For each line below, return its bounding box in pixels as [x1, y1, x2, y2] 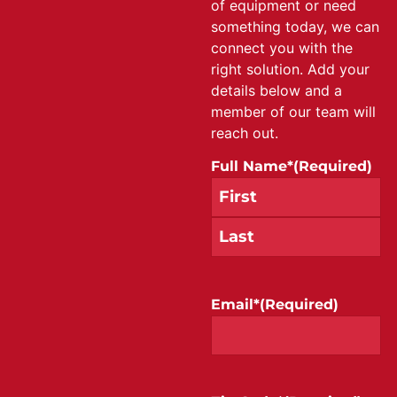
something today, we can [210, 17, 379, 35]
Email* [210, 295, 260, 313]
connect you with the [210, 38, 353, 57]
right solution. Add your [210, 59, 370, 78]
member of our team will [210, 102, 376, 121]
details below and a [210, 81, 342, 99]
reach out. [210, 123, 278, 142]
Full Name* [210, 157, 293, 175]
